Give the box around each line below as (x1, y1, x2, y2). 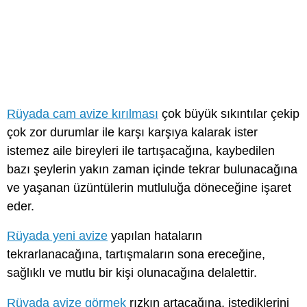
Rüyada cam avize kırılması (7, 107, 158, 121)
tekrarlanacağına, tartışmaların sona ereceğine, (7, 247, 265, 262)
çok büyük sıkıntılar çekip (158, 107, 299, 121)
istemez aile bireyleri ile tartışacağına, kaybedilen (7, 144, 275, 158)
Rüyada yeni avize (7, 229, 108, 243)
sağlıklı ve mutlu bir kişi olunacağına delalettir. (7, 266, 257, 280)
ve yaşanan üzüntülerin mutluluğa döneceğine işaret (7, 181, 291, 195)
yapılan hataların (108, 229, 202, 243)
